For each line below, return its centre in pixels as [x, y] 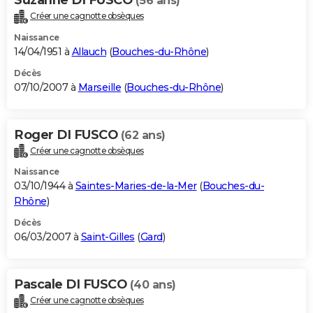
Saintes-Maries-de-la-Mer [136, 186]
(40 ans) [153, 285]
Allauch [89, 51]
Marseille [99, 87]
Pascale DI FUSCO [72, 285]
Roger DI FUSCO [67, 134]
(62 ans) [143, 135]
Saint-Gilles [108, 237]
